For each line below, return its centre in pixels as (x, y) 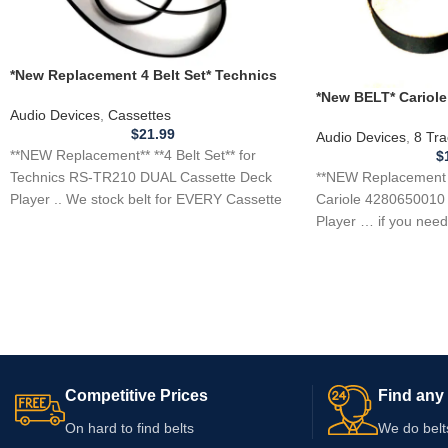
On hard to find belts (129, 428)
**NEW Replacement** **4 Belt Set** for (135, 154)
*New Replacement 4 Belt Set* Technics (143, 75)
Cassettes (139, 114)
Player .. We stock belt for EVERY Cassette (146, 198)
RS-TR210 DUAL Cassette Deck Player (139, 94)
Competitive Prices (136, 396)
